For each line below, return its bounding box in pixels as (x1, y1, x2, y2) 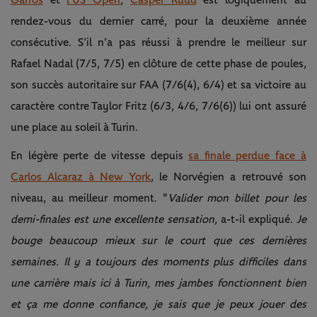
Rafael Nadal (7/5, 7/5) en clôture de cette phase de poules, (11, 58, 306, 70)
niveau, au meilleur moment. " (11, 192, 168, 204)
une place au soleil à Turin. (11, 122, 138, 134)
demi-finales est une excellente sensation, (11, 214, 217, 226)
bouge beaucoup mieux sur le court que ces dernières (11, 235, 306, 247)
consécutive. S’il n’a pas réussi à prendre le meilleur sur (11, 37, 306, 49)
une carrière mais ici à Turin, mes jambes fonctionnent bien (11, 277, 306, 289)
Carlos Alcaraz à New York (11, 171, 151, 183)
